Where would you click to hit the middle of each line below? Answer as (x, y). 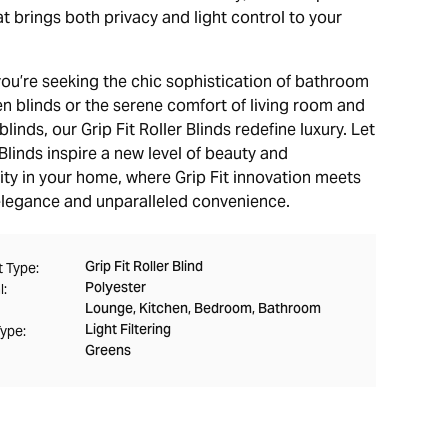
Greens (107, 352)
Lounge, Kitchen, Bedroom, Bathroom (202, 310)
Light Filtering (127, 331)
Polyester (115, 289)
